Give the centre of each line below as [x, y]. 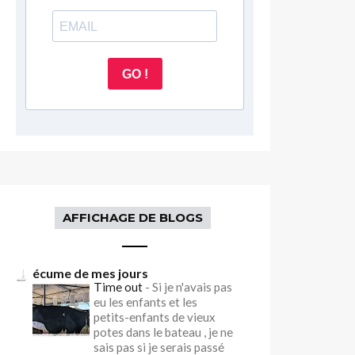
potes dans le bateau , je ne [164, 332]
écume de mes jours [91, 273]
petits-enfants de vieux [155, 317]
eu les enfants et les [146, 302]
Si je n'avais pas [193, 287]
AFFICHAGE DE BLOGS [133, 218]
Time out [120, 287]
